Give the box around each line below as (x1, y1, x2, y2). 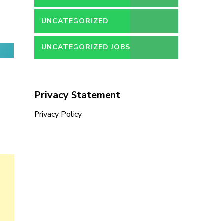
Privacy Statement (34, 88, 120, 102)
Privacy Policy (34, 109, 82, 120)
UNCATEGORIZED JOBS (41, 42, 130, 52)
